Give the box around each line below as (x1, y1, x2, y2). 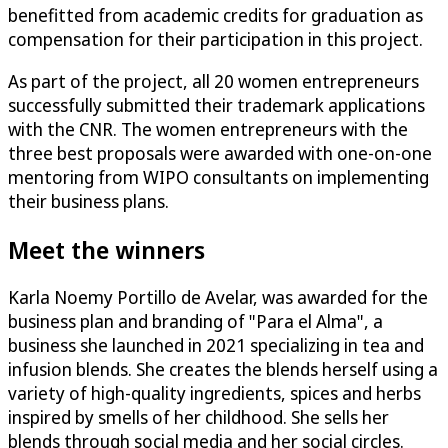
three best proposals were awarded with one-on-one (8, 140, 432, 165)
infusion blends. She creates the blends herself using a (8, 357, 438, 382)
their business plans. (8, 188, 169, 213)
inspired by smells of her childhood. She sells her (8, 405, 389, 430)
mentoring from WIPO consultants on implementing (8, 164, 429, 189)
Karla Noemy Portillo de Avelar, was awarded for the (8, 285, 428, 310)
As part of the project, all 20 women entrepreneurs (8, 68, 419, 93)
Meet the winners (8, 232, 205, 266)
